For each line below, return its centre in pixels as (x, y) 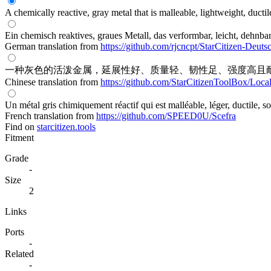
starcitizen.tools (66, 126)
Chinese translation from (53, 82)
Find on (20, 126)
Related (19, 253)
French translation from (51, 116)
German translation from (53, 46)
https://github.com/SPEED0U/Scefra (166, 116)
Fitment (19, 137)
